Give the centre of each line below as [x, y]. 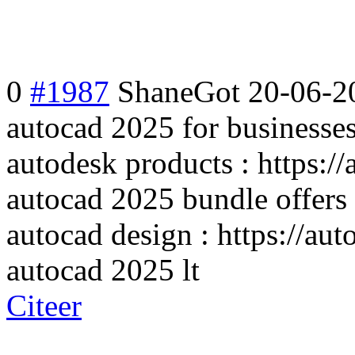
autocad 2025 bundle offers [177, 198]
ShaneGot [179, 91]
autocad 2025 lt [103, 269]
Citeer [44, 305]
